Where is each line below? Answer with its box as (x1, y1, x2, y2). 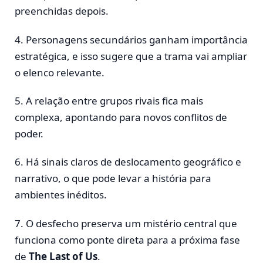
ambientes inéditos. (15, 188, 107, 202)
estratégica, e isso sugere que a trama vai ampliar (15, 49, 247, 63)
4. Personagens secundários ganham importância (15, 32, 248, 46)
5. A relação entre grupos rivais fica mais (15, 94, 203, 108)
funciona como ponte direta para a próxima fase (15, 232, 240, 247)
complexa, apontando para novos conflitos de (15, 110, 227, 124)
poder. (15, 127, 43, 141)
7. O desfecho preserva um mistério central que (15, 216, 237, 230)
